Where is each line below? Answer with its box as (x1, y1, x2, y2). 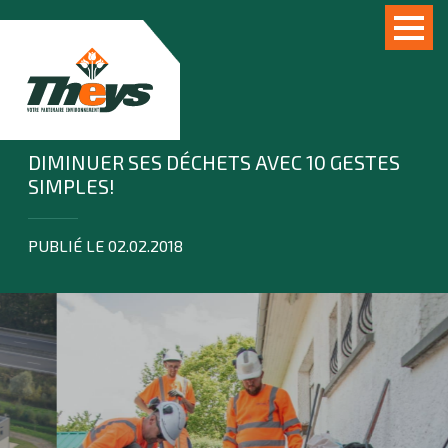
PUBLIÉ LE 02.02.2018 (28, 236, 183, 255)
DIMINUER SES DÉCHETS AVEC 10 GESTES (28, 150, 400, 174)
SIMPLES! (28, 174, 115, 198)
